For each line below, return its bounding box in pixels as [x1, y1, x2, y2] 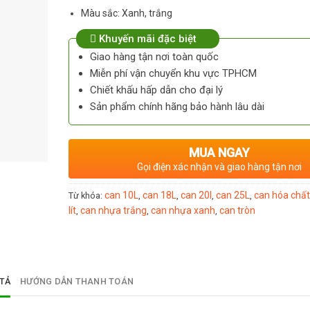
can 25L [216, 189, 250, 201]
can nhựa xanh [151, 204, 215, 216]
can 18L [143, 189, 176, 201]
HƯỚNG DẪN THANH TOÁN [20, 275, 134, 286]
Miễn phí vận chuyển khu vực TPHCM [89, 66, 257, 80]
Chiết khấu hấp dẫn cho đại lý [89, 83, 223, 96]
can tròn [219, 204, 255, 216]
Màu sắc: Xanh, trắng [81, 7, 173, 19]
